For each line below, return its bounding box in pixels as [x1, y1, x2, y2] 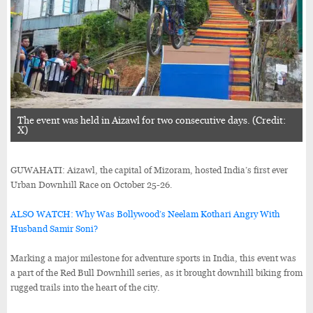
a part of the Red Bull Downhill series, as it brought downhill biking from [10, 267, 303, 278]
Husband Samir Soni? [10, 223, 98, 234]
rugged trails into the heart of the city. [10, 282, 160, 293]
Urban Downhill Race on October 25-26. [10, 179, 173, 190]
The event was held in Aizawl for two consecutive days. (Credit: [17, 114, 286, 126]
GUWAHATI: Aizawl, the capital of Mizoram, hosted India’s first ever [10, 164, 288, 175]
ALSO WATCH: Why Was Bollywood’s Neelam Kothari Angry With [10, 208, 280, 219]
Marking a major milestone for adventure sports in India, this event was [10, 252, 296, 263]
